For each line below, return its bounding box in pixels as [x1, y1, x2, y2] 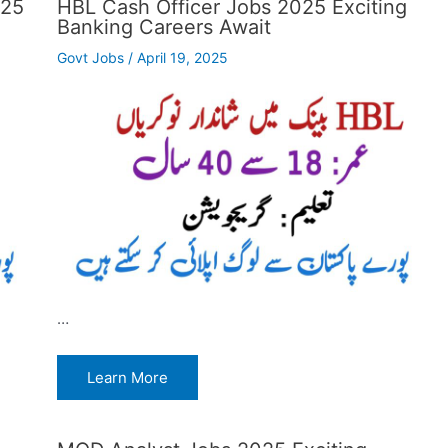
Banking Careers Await [56, 14, 271, 39]
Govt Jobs [56, 48, 124, 66]
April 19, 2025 [136, 48, 228, 66]
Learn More [86, 367, 168, 387]
